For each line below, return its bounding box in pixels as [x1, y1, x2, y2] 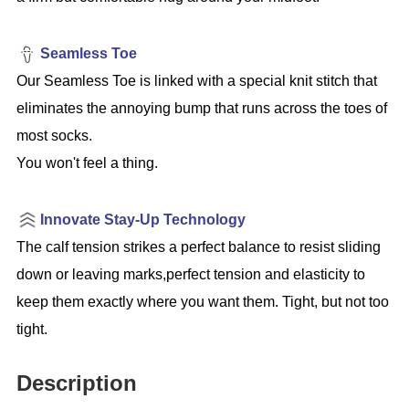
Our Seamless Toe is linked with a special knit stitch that [16, 72, 377, 89]
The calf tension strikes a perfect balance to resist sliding [16, 238, 381, 255]
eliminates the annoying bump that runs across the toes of [16, 100, 387, 116]
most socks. [16, 127, 92, 143]
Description [16, 370, 137, 395]
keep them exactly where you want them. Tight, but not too [16, 293, 389, 309]
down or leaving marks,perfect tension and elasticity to [16, 266, 365, 282]
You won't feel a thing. [16, 154, 158, 171]
